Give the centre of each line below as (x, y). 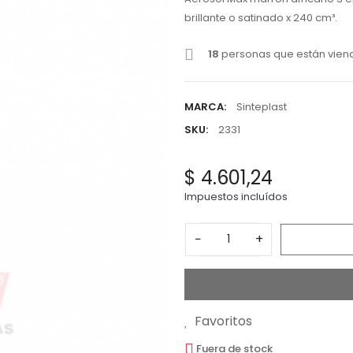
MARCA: (205, 106)
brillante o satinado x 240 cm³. (261, 17)
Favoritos (223, 321)
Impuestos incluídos (236, 196)
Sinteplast (262, 106)
